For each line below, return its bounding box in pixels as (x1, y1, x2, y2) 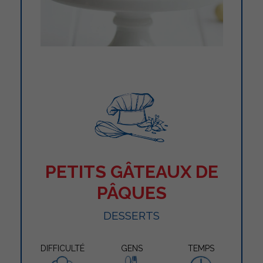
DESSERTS (103, 208, 160, 222)
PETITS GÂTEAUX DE (45, 161, 218, 182)
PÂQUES (96, 182, 167, 203)
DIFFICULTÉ (40, 243, 85, 253)
